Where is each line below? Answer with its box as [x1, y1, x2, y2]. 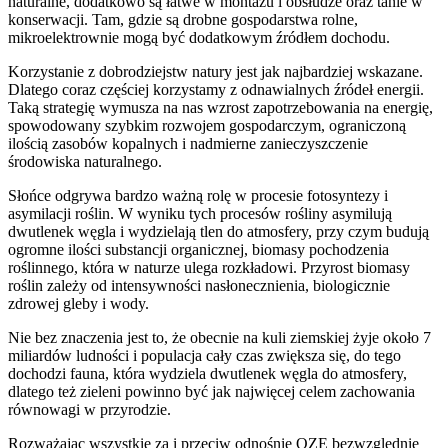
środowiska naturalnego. [8, 153, 162, 171]
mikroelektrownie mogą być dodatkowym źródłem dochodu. [8, 29, 390, 47]
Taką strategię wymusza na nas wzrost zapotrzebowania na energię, [8, 99, 433, 117]
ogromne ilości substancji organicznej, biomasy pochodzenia [8, 241, 389, 259]
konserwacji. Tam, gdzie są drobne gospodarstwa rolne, [8, 11, 358, 29]
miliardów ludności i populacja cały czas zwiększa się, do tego [8, 347, 401, 365]
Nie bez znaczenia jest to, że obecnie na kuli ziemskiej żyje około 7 [8, 329, 431, 347]
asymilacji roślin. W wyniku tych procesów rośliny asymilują [8, 205, 392, 223]
